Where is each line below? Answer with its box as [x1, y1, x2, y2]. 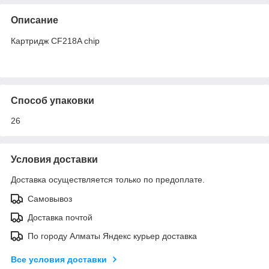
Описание [11, 14, 58, 25]
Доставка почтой [28, 212, 92, 222]
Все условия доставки [11, 254, 107, 264]
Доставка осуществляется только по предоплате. [11, 174, 205, 184]
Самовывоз [28, 193, 72, 204]
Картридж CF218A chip [11, 35, 100, 46]
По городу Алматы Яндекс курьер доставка [28, 231, 197, 241]
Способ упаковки [11, 95, 94, 106]
